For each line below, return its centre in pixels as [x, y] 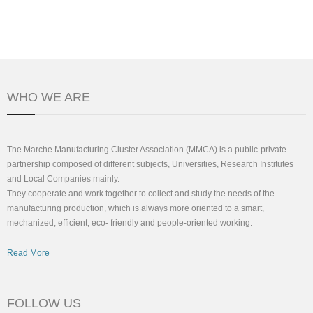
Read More [28, 253]
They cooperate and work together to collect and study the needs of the [141, 193]
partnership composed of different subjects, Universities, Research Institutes [150, 164]
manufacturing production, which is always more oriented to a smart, [136, 208]
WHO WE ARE [49, 97]
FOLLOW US [44, 303]
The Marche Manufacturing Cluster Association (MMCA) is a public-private [147, 149]
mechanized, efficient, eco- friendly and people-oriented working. [130, 223]
